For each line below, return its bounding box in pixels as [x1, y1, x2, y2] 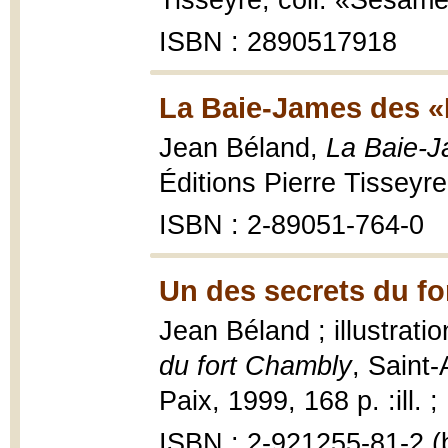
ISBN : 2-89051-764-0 [159, 210, 424, 240]
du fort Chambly [159, 351, 352, 381]
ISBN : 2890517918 [159, 27, 397, 57]
